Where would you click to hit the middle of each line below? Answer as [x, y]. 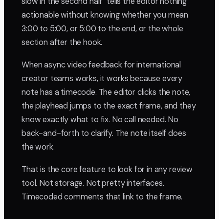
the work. [38, 147]
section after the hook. [62, 43]
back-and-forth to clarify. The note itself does [104, 133]
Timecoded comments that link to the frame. [102, 197]
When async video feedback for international [101, 65]
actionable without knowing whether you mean [105, 15]
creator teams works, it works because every [102, 79]
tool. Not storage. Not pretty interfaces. [93, 183]
